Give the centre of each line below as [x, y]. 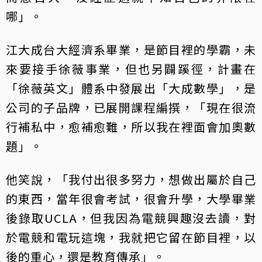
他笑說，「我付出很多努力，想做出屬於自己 [131, 180]
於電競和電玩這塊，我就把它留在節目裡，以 [131, 237]
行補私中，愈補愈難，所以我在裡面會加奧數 [131, 127]
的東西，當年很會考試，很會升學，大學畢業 [131, 199]
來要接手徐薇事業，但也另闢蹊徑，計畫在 [131, 69]
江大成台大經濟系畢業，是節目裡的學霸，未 [131, 50]
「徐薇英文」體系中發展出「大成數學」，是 [131, 88]
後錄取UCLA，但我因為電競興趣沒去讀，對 [131, 218]
